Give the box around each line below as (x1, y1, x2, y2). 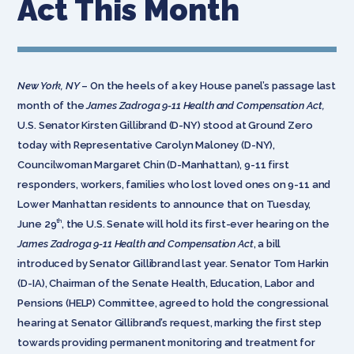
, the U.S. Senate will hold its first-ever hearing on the (62, 217, 330, 230)
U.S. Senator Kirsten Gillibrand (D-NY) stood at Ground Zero (17, 119, 313, 131)
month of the (17, 99, 87, 111)
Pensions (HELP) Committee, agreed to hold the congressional (17, 296, 329, 309)
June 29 (17, 217, 57, 230)
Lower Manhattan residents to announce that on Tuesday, (17, 198, 311, 210)
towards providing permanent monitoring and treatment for (17, 336, 316, 348)
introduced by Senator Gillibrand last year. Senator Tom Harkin (17, 257, 330, 269)
